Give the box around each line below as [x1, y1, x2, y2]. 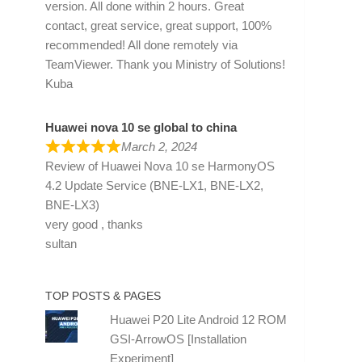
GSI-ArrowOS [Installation [109, 331, 246, 346]
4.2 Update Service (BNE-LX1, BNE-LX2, [45, 178, 263, 192]
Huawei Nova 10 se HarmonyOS [101, 158, 275, 173]
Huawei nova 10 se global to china [45, 120, 237, 134]
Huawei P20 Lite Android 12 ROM [109, 312, 287, 326]
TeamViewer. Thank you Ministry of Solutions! [45, 57, 285, 71]
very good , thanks [45, 217, 143, 231]
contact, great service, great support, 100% [45, 18, 271, 32]
